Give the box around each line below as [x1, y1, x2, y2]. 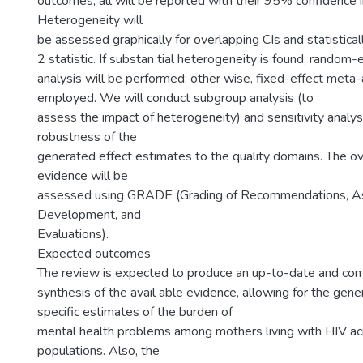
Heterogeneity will [37, 11, 143, 29]
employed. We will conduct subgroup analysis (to [37, 89, 314, 107]
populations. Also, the [37, 342, 160, 360]
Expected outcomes [37, 245, 151, 263]
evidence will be [37, 167, 128, 185]
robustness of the [37, 128, 137, 146]
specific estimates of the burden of [37, 303, 233, 321]
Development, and [37, 206, 141, 224]
